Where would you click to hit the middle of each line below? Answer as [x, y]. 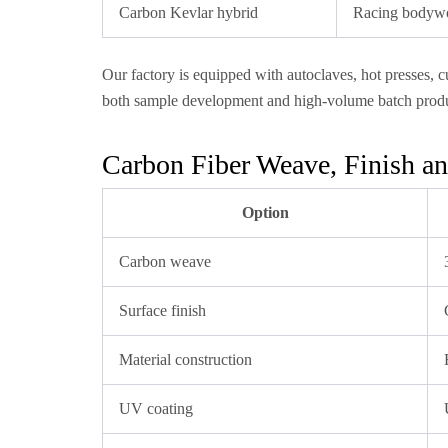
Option [265, 212]
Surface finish [162, 310]
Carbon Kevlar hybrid [188, 12]
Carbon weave [165, 261]
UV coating [156, 408]
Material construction [185, 359]
